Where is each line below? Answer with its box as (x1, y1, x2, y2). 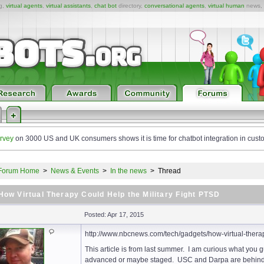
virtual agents (6, 2, 42, 9)
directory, (117, 2, 144, 9)
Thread (157, 167, 181, 175)
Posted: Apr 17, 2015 (84, 211, 144, 218)
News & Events (50, 167, 99, 175)
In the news (110, 167, 147, 175)
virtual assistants (46, 2, 91, 9)
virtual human (208, 2, 245, 9)
